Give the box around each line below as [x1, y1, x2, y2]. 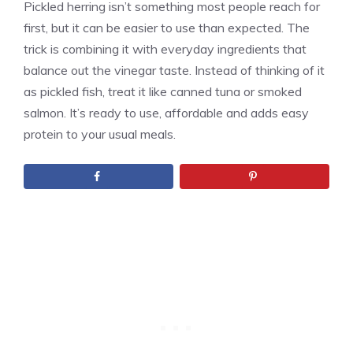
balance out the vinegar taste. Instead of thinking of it [24, 61, 325, 78]
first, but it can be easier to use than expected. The [24, 19, 310, 35]
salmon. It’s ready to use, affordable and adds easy [24, 104, 309, 121]
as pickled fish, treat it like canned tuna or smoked [24, 83, 302, 99]
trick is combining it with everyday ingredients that [24, 40, 307, 57]
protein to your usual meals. [24, 125, 176, 142]
